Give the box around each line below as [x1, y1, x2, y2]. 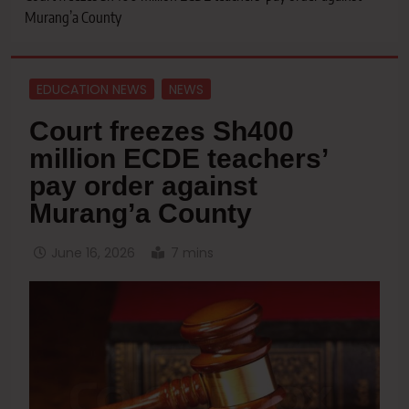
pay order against [29, 171, 257, 202]
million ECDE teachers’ [29, 143, 327, 174]
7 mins [171, 244, 214, 263]
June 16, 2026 [51, 244, 135, 263]
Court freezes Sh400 [29, 116, 294, 147]
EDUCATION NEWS [37, 79, 147, 99]
